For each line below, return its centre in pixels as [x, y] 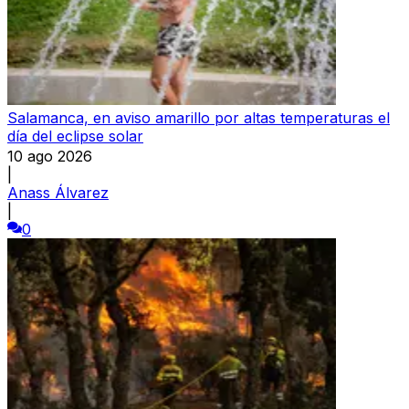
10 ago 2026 [50, 156]
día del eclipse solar [75, 136]
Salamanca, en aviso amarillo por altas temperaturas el [199, 117]
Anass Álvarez [58, 192]
